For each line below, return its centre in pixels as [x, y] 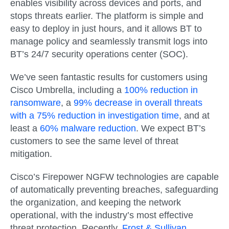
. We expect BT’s [171, 128]
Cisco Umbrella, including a [67, 90]
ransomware [36, 103]
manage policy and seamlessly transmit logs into [109, 41]
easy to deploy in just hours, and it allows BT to [106, 28]
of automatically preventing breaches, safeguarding [114, 190]
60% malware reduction [88, 128]
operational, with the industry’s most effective [102, 215]
